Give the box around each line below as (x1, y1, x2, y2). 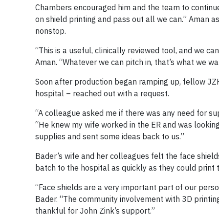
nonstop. (35, 25, 66, 36)
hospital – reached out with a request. (35, 88, 169, 98)
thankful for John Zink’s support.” (35, 205, 155, 216)
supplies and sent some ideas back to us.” (35, 131, 184, 141)
